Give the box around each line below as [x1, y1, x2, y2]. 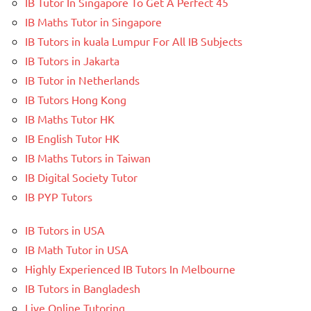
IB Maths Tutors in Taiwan [25, 151, 151, 165]
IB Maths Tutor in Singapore [25, 15, 162, 29]
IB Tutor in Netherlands [25, 73, 140, 87]
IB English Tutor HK [25, 131, 119, 146]
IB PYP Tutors [25, 190, 92, 204]
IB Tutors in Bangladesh [25, 281, 140, 296]
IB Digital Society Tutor [25, 170, 137, 185]
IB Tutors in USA [25, 223, 105, 237]
